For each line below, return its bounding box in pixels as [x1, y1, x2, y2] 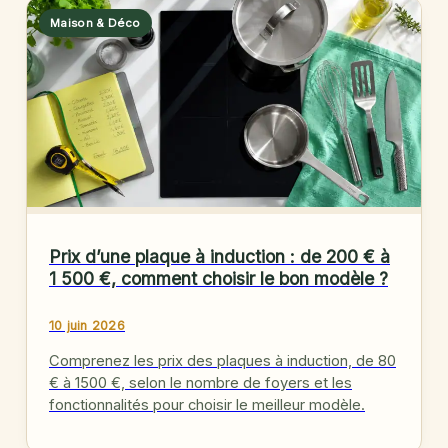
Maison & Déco [50, 15, 141, 30]
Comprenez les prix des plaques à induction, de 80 [49, 352, 396, 371]
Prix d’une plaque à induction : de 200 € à [49, 246, 390, 268]
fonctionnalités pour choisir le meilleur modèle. [49, 396, 365, 415]
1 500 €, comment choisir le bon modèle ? [49, 268, 388, 290]
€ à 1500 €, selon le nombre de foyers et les [49, 374, 352, 393]
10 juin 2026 [49, 318, 125, 334]
